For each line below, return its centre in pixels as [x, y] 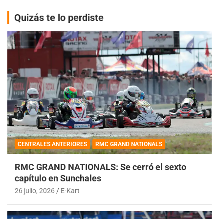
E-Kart [70, 190]
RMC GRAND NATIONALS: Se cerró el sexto [100, 167]
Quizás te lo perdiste [59, 17]
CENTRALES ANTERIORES [52, 144]
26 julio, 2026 [35, 190]
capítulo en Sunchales [58, 178]
